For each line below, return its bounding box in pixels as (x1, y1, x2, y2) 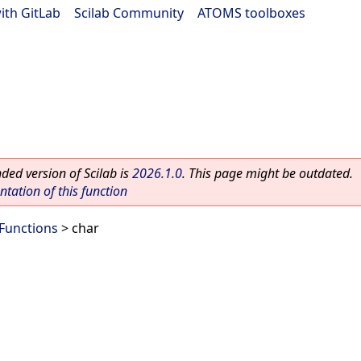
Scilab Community (74, 4, 184, 22)
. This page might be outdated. (182, 164, 353, 182)
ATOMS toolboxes (197, 4, 305, 22)
